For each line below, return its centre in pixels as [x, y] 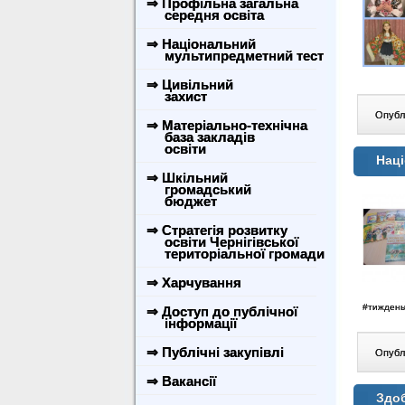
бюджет [180, 201]
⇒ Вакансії [181, 381]
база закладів [199, 137]
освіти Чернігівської [221, 242]
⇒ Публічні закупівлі [215, 352]
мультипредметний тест [233, 56]
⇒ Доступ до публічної [222, 311]
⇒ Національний [201, 44]
